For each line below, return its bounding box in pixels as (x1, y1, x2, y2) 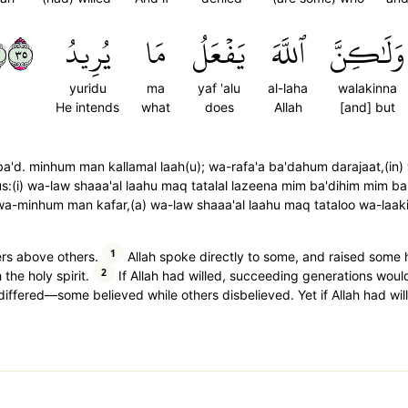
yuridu (68, 80, 107, 96)
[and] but (340, 99, 395, 115)
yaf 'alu (198, 80, 240, 96)
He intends (56, 99, 119, 115)
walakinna (338, 80, 397, 96)
